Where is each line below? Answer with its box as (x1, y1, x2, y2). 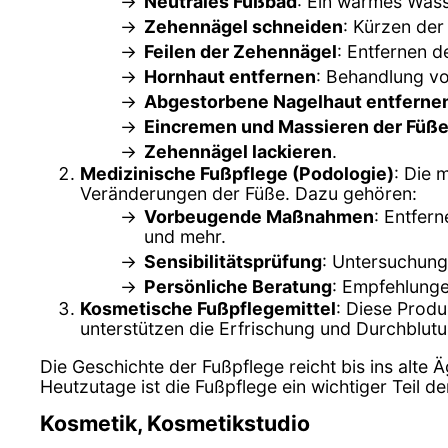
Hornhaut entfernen (144, 66, 316, 88)
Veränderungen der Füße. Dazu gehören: (80, 183, 417, 205)
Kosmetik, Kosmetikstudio (40, 410, 310, 437)
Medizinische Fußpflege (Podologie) (80, 163, 394, 185)
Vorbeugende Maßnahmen (144, 206, 374, 228)
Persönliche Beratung (144, 276, 332, 298)
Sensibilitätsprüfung (144, 251, 322, 273)
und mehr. (144, 226, 226, 248)
